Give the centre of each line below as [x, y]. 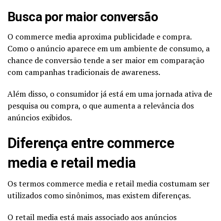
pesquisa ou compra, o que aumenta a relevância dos [101, 105]
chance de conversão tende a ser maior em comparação [106, 60]
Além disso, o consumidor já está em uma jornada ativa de [110, 93]
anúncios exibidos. [40, 117]
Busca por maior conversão [83, 17]
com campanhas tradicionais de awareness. [84, 72]
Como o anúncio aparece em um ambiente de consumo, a [109, 48]
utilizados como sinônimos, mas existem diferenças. [99, 195]
